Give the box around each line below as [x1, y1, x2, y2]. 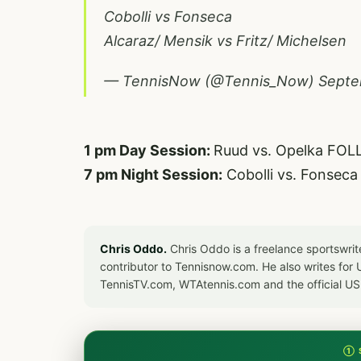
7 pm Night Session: [84, 166, 222, 183]
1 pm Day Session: [84, 142, 214, 159]
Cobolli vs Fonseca [104, 8, 232, 25]
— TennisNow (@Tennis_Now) [104, 73, 318, 89]
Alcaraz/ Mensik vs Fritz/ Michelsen [104, 32, 346, 49]
